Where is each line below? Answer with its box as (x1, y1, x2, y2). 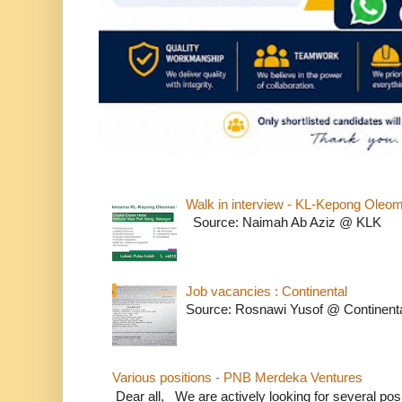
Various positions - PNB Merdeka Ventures (112, 370, 363, 386)
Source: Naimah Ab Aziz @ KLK (185, 214, 385, 231)
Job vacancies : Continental (185, 283, 347, 299)
